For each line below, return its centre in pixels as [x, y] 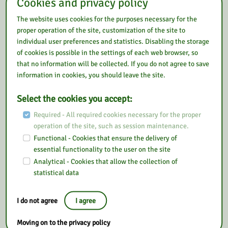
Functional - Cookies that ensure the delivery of [105, 138]
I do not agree [38, 201]
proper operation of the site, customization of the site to [101, 30]
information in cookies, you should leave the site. [91, 75]
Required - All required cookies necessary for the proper [117, 115]
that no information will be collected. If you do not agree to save [113, 64]
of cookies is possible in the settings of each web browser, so [108, 52]
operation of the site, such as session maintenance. [111, 126]
